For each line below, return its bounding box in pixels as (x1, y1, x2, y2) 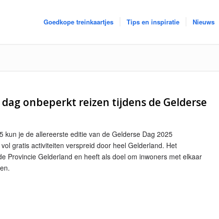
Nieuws (192, 17, 215, 26)
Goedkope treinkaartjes (43, 17, 113, 26)
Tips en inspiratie (126, 17, 179, 26)
